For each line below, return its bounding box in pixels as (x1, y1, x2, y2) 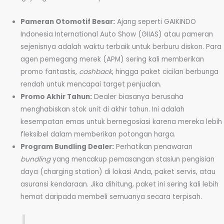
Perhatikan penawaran (114, 142, 193, 151)
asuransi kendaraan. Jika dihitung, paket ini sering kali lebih (20, 179, 219, 189)
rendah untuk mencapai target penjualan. (20, 79, 162, 89)
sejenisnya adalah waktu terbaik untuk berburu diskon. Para (20, 42, 222, 51)
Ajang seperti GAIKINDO (115, 17, 196, 26)
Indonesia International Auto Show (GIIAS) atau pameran (20, 29, 213, 39)
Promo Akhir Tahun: (20, 92, 92, 101)
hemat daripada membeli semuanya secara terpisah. (20, 192, 202, 201)
